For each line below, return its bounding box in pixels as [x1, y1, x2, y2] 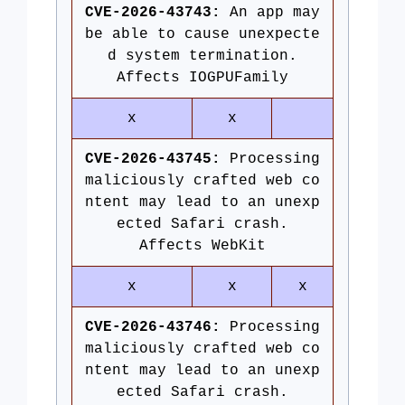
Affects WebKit [139, 238, 266, 254]
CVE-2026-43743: [85, 5, 221, 21]
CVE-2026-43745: [85, 151, 221, 167]
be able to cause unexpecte [85, 26, 320, 42]
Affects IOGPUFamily [117, 70, 288, 86]
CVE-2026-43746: [85, 319, 221, 335]
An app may [221, 5, 320, 21]
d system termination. [108, 48, 297, 64]
